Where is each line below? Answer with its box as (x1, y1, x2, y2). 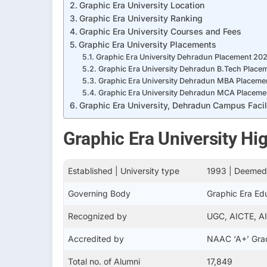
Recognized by (68, 210, 127, 221)
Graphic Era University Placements (78, 39, 216, 49)
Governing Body (68, 188, 131, 198)
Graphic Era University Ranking (79, 13, 203, 23)
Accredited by (68, 233, 124, 244)
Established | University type (68, 165, 179, 176)
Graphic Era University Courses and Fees (79, 26, 241, 36)
